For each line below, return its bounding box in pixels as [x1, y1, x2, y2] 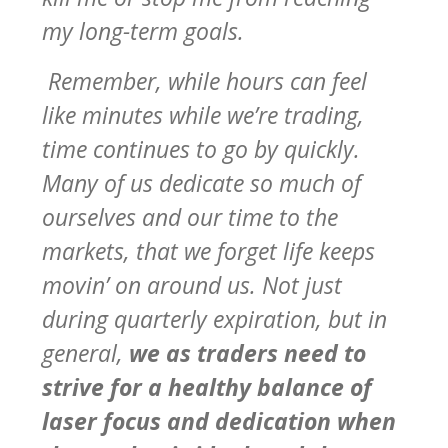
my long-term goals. [42, 14, 244, 47]
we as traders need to [129, 336, 366, 369]
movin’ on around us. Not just [42, 268, 342, 301]
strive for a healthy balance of [42, 370, 372, 403]
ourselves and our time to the [42, 200, 338, 233]
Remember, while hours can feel [42, 64, 367, 97]
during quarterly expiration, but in [42, 302, 387, 335]
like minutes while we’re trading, [42, 98, 364, 131]
